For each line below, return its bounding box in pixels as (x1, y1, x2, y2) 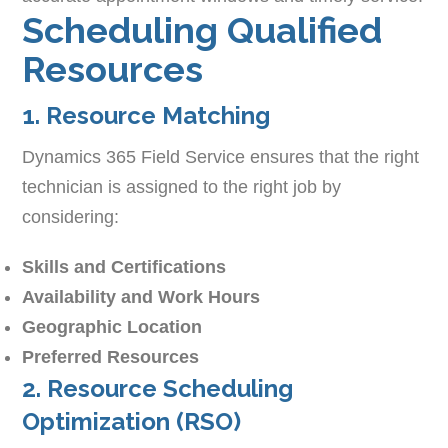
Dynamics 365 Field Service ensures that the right (22, 147, 420, 168)
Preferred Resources (22, 347, 200, 368)
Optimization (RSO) (22, 407, 242, 437)
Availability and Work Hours (22, 287, 261, 308)
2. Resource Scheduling (22, 374, 294, 404)
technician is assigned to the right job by (22, 177, 342, 198)
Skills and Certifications (22, 257, 227, 278)
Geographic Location (22, 317, 203, 338)
